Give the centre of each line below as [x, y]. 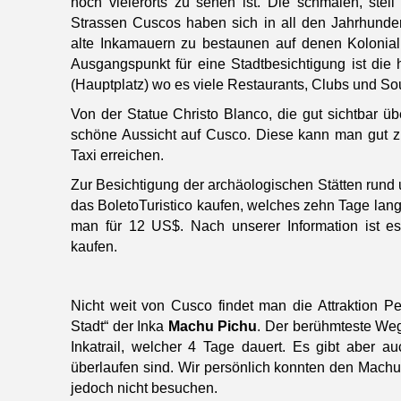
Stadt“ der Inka [119, 327]
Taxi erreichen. [117, 156]
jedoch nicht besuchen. [144, 388]
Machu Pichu [213, 327]
